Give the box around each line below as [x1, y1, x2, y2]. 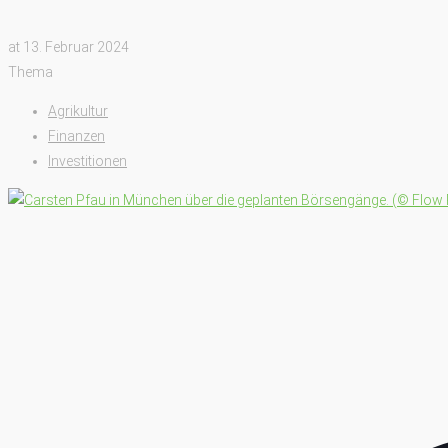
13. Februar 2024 [23, 38, 129, 55]
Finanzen [48, 127, 105, 144]
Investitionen [48, 152, 127, 169]
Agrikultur [48, 102, 108, 119]
